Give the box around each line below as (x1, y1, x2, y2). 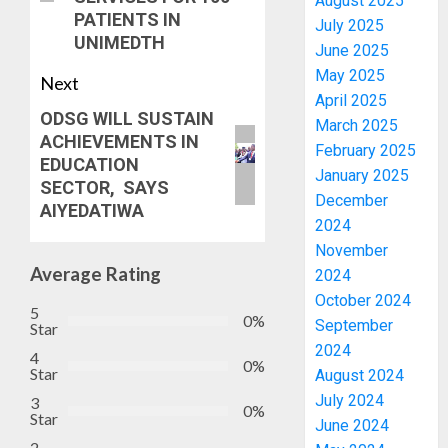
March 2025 (315, 116, 399, 136)
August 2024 (315, 366, 405, 386)
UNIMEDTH (74, 32, 166, 54)
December (315, 191, 389, 211)
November (315, 241, 389, 261)
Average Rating (30, 263, 161, 286)
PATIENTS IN (74, 9, 182, 31)
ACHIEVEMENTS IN (40, 131, 199, 153)
